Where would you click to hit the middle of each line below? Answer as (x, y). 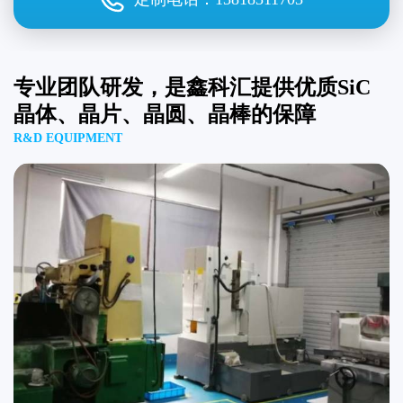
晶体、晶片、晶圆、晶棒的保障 (165, 114)
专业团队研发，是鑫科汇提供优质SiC (192, 87)
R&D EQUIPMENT (68, 138)
